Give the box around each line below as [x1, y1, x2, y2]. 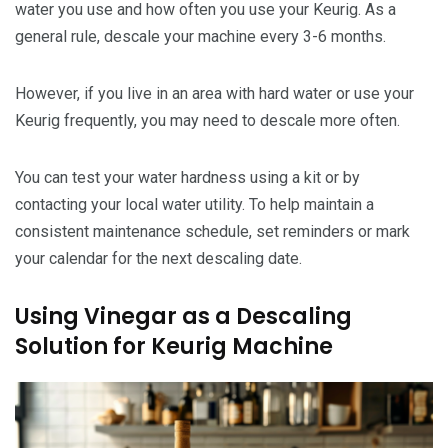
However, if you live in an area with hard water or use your [15, 84, 414, 104]
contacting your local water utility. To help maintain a [15, 195, 374, 215]
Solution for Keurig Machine [15, 331, 333, 363]
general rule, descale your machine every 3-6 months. [15, 27, 386, 47]
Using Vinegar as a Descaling [15, 301, 352, 333]
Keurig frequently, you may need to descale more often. [15, 111, 400, 131]
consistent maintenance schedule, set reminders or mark [15, 222, 410, 242]
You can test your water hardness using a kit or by [15, 168, 360, 188]
